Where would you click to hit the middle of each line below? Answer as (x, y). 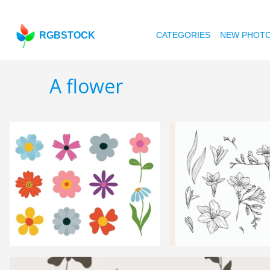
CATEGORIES (184, 35)
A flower (86, 86)
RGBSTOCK (67, 35)
